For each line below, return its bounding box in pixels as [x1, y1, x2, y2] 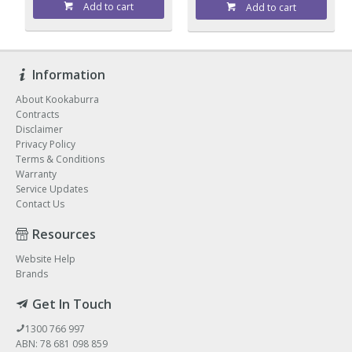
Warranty [16, 167, 57, 181]
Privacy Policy [16, 137, 75, 151]
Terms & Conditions [16, 152, 104, 166]
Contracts [16, 107, 59, 121]
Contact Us [16, 196, 64, 211]
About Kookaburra [16, 92, 99, 106]
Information [32, 65, 105, 83]
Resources [32, 225, 96, 243]
